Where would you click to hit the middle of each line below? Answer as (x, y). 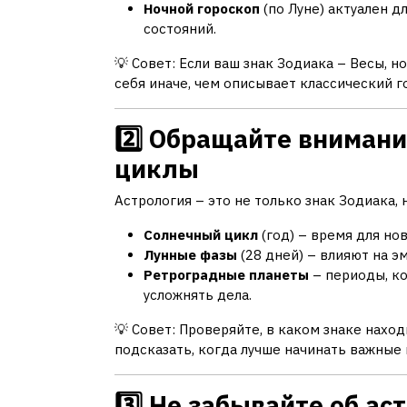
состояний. (180, 28)
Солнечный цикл (201, 234)
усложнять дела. (198, 294)
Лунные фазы (190, 254)
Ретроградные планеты (226, 274)
